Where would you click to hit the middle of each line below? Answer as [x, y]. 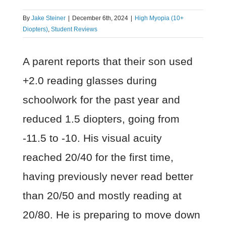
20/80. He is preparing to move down [111, 215]
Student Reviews [74, 30]
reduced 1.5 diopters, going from [101, 119]
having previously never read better [108, 177]
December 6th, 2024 [100, 18]
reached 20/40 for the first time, [98, 157]
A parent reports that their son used [107, 62]
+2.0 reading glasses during [90, 81]
